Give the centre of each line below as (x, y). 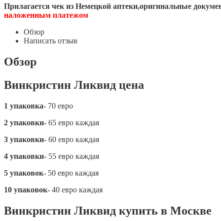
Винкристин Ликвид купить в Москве (108, 210)
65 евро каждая (73, 122)
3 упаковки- (25, 139)
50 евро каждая (72, 173)
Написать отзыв (51, 40)
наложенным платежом (46, 15)
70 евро (59, 106)
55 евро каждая (73, 156)
